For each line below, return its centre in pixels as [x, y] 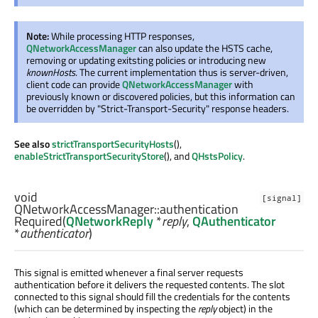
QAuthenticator [234, 221]
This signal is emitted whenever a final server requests [129, 273]
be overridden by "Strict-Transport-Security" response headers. [158, 109]
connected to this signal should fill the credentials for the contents [152, 297]
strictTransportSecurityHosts [113, 144]
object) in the [245, 309]
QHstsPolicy [217, 156]
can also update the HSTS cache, [204, 48]
